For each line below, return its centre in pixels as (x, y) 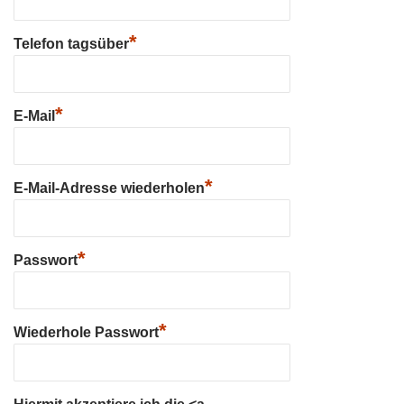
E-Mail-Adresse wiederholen (109, 188)
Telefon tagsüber (71, 44)
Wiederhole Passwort (86, 332)
